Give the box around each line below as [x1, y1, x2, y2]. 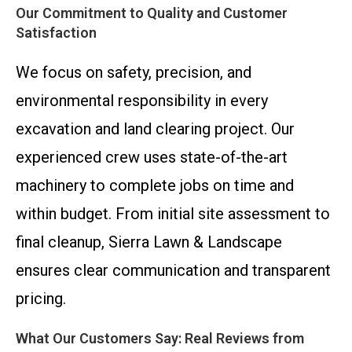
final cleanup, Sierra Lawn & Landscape [16, 233, 282, 252]
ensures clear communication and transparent [16, 261, 331, 280]
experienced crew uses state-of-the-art [16, 148, 288, 167]
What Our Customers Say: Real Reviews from [16, 330, 304, 347]
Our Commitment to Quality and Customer [16, 5, 288, 22]
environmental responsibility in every [16, 91, 268, 111]
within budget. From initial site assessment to [16, 204, 330, 224]
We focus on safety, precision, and [16, 63, 251, 82]
